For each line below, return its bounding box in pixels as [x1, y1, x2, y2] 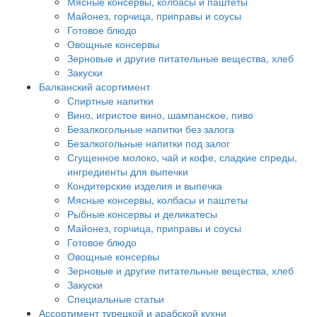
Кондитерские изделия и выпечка [67, 178, 222, 192]
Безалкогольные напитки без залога [67, 122, 234, 136]
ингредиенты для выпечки [67, 164, 188, 178]
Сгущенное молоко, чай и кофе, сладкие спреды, [67, 150, 297, 164]
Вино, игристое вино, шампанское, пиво [67, 108, 253, 122]
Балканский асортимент [39, 79, 150, 93]
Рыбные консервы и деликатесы [67, 207, 217, 221]
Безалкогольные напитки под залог [67, 136, 230, 150]
